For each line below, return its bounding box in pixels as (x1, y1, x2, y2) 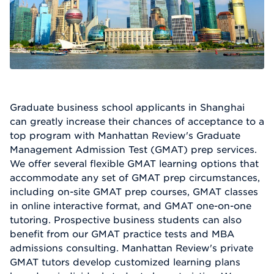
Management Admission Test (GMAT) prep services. (10, 144, 257, 155)
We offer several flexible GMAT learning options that (10, 158, 259, 169)
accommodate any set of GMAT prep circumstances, (10, 172, 260, 183)
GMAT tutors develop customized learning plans (10, 256, 240, 268)
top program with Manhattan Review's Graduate (10, 130, 240, 141)
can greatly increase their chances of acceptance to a (10, 116, 264, 127)
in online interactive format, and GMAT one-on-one (10, 200, 251, 212)
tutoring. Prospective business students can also (10, 214, 242, 226)
